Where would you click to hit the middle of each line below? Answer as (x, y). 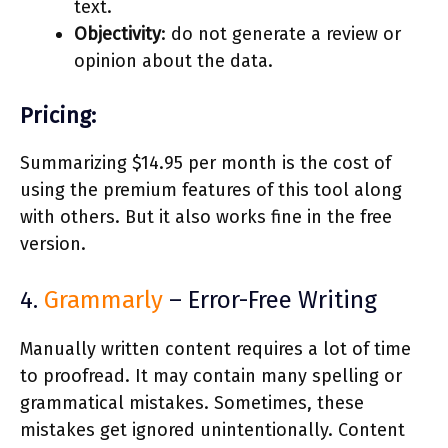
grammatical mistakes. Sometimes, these (192, 402)
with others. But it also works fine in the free (206, 216)
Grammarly (103, 299)
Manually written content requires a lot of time (215, 348)
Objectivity (117, 33)
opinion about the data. (173, 60)
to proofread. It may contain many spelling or (211, 375)
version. (53, 243)
